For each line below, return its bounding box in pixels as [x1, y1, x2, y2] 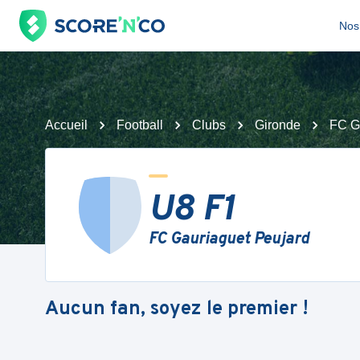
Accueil [45, 118, 88, 132]
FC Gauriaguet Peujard [149, 229, 309, 250]
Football [117, 118, 163, 132]
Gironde [255, 118, 301, 132]
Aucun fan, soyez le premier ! [45, 297, 309, 321]
